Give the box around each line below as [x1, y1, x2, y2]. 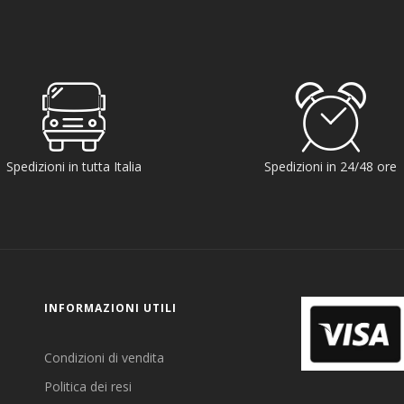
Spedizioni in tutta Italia [5, 158, 142, 176]
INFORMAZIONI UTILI [44, 300, 177, 317]
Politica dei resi [44, 378, 132, 396]
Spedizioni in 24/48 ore [264, 158, 397, 176]
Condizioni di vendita [44, 349, 164, 367]
